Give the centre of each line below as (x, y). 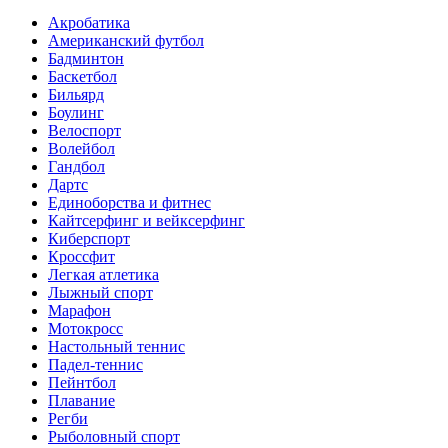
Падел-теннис (95, 364)
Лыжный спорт (100, 292)
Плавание (81, 400)
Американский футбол (126, 40)
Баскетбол (82, 76)
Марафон (79, 310)
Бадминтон (86, 58)
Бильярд (76, 94)
